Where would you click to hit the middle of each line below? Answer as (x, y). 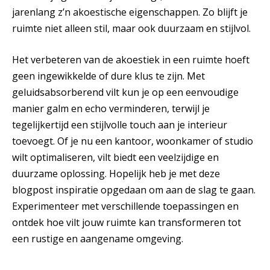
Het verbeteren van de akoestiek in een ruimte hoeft (131, 59)
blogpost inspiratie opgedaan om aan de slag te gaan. (134, 190)
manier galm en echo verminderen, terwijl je (111, 108)
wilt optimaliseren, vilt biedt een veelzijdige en (115, 157)
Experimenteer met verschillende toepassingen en (125, 206)
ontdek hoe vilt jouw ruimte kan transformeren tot (127, 222)
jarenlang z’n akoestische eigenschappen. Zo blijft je (130, 12)
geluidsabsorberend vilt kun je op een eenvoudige (125, 92)
